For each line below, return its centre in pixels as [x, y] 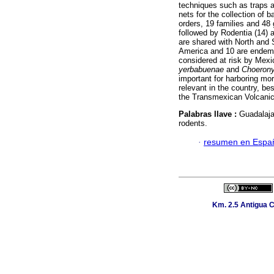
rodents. [193, 124]
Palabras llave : [209, 114]
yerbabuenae [201, 70]
